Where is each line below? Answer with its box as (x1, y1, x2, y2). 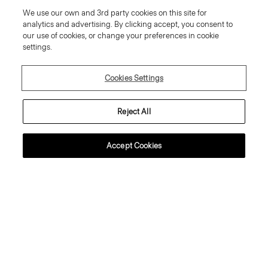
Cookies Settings (104, 74, 164, 83)
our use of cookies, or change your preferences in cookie (23, 31, 220, 40)
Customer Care (107, 114, 161, 123)
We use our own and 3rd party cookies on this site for (23, 8, 208, 17)
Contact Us (115, 181, 153, 190)
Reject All (117, 107, 151, 116)
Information (114, 214, 154, 224)
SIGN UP (120, 59, 148, 68)
